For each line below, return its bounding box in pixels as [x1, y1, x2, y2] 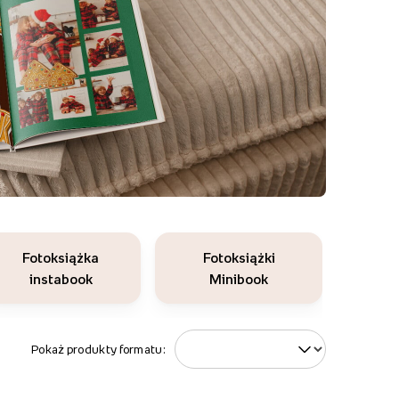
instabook [28, 272, 93, 286]
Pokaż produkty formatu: [31, 343, 166, 355]
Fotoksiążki [202, 250, 275, 265]
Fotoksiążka [22, 250, 99, 265]
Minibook [209, 272, 268, 286]
